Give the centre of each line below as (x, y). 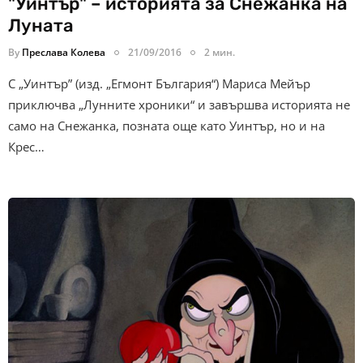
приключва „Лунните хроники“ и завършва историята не (179, 105)
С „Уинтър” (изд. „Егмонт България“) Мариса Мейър (159, 84)
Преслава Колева (64, 53)
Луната (41, 26)
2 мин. (220, 53)
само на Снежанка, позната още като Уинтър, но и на (167, 126)
